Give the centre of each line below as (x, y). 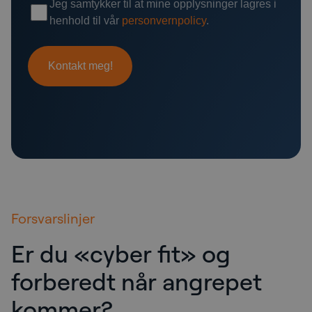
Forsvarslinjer (53, 218)
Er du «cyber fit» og (121, 253)
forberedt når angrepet (136, 281)
